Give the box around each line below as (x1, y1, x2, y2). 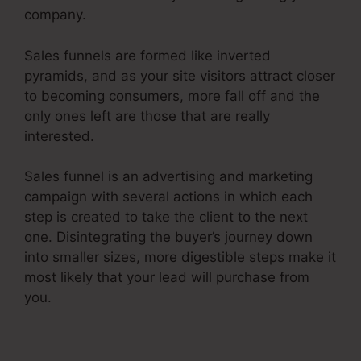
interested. (24, 127, 94, 144)
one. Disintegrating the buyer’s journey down (24, 229, 313, 246)
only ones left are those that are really (24, 107, 270, 124)
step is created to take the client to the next (24, 209, 308, 226)
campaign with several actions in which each (24, 189, 313, 205)
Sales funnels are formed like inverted (24, 47, 271, 64)
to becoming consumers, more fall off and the (24, 87, 320, 104)
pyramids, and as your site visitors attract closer (24, 67, 335, 84)
